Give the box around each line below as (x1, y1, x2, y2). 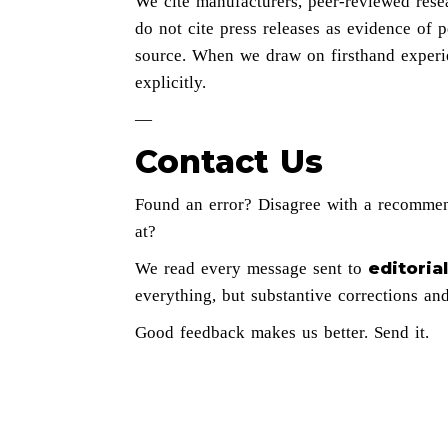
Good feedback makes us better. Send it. (134, 323, 429, 342)
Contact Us (134, 142, 323, 181)
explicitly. (134, 73, 206, 92)
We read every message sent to (134, 259, 368, 278)
